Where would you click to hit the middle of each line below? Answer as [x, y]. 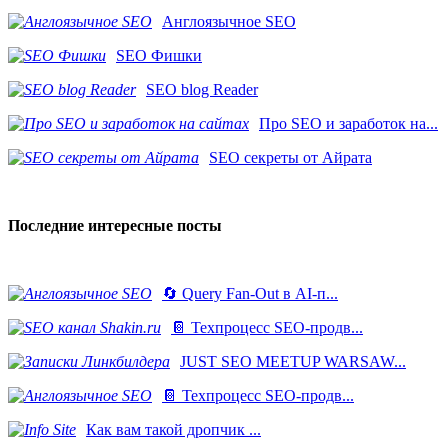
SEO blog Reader [202, 90]
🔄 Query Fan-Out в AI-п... [250, 294]
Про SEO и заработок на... [348, 124]
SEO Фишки [159, 56]
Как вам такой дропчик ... [173, 430]
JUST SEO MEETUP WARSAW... [293, 362]
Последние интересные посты [115, 226]
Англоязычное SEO [229, 22]
